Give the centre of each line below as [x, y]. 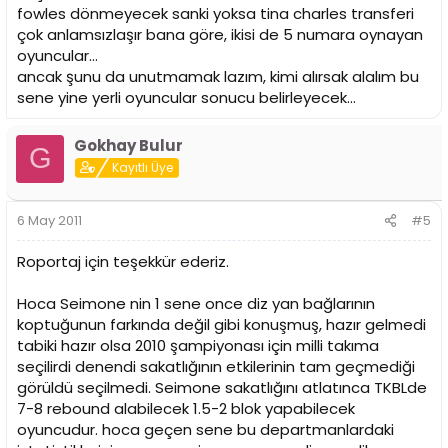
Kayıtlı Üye [143, 167]
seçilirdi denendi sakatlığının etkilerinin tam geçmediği [216, 367]
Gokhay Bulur [128, 145]
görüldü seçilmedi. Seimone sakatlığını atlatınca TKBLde [222, 388]
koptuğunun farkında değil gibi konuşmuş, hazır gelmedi [221, 325]
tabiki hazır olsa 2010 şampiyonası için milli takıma [198, 346]
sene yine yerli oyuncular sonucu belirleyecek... [186, 97]
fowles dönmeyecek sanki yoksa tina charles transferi [215, 13]
